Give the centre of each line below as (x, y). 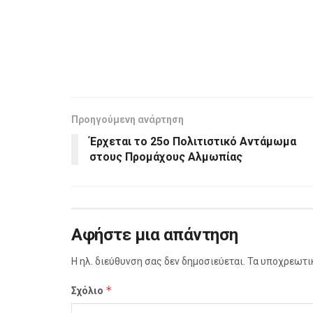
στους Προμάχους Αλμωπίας (166, 156)
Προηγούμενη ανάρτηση (128, 119)
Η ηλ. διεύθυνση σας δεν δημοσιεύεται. (158, 261)
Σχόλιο (88, 290)
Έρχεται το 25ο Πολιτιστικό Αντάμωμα (193, 141)
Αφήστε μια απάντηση (155, 234)
